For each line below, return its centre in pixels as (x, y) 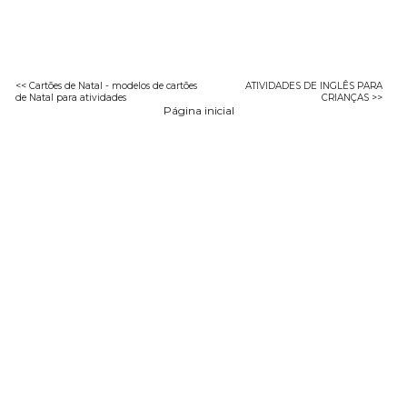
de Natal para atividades (71, 97)
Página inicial (199, 110)
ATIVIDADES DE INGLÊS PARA (313, 85)
